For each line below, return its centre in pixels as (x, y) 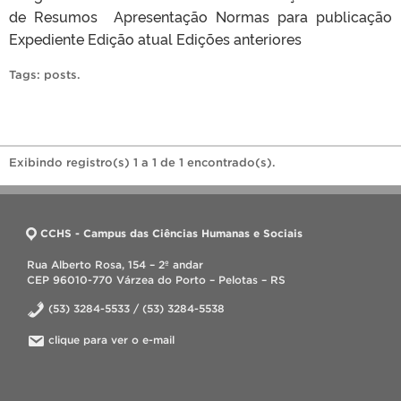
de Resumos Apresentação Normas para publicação (200, 16)
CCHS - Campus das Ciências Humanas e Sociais (171, 233)
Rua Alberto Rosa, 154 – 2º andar (115, 264)
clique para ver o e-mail (111, 340)
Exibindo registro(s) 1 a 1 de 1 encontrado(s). (142, 162)
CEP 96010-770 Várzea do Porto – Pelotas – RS (156, 280)
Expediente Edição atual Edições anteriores (155, 38)
